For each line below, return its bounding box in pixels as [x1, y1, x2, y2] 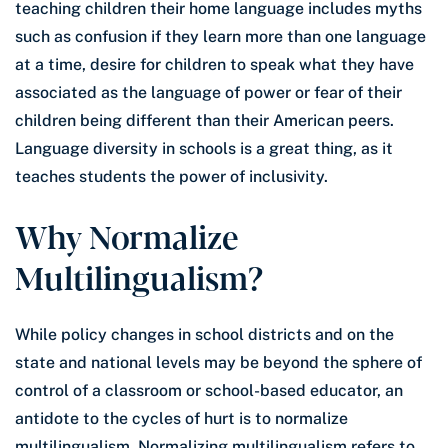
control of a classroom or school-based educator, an [15, 381, 403, 401]
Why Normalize [15, 212, 238, 259]
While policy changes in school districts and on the [15, 325, 394, 345]
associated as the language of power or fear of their [15, 83, 402, 103]
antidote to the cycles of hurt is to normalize [15, 409, 348, 429]
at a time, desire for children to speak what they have [15, 55, 414, 75]
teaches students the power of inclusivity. [15, 167, 328, 187]
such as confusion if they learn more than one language [15, 27, 426, 47]
